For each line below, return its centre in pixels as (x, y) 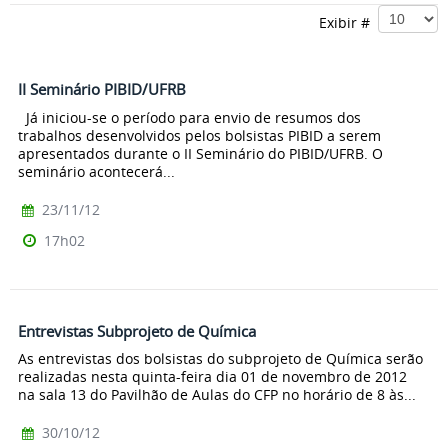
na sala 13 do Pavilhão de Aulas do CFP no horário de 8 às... (217, 395)
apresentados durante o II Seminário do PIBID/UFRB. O (200, 153)
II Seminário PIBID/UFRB (102, 89)
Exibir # (348, 22)
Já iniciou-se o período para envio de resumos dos (189, 117)
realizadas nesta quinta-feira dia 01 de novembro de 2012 (212, 377)
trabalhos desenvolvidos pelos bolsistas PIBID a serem (199, 135)
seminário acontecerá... (96, 171)
